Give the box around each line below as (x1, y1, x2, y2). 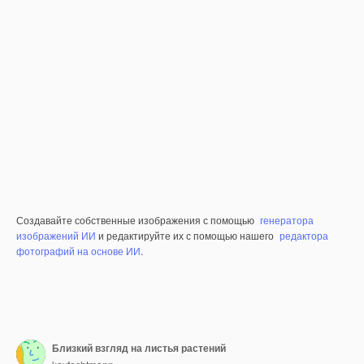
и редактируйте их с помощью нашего (96, 228, 276, 243)
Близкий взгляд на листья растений (52, 340, 226, 355)
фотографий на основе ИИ (16, 244, 141, 258)
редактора (279, 228, 328, 243)
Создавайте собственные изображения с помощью (16, 213, 257, 227)
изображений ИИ (16, 228, 96, 243)
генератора (260, 213, 314, 227)
